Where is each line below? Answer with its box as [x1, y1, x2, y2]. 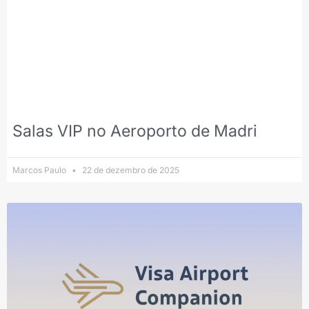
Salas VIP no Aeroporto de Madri [12, 121, 257, 141]
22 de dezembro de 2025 [80, 165, 179, 176]
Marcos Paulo [12, 165, 68, 176]
